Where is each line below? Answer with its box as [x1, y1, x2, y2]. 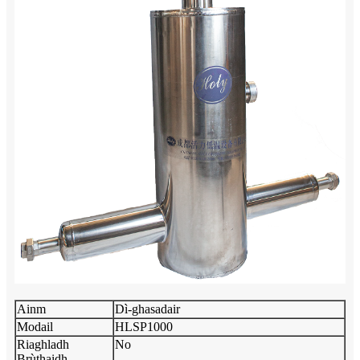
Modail [17, 319, 53, 333]
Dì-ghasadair [115, 301, 180, 316]
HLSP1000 [115, 319, 173, 333]
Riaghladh [17, 337, 69, 351]
